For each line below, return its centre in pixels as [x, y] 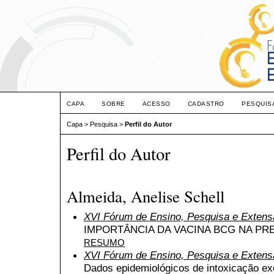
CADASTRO [206, 104]
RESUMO [104, 243]
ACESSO [156, 104]
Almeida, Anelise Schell [146, 196]
